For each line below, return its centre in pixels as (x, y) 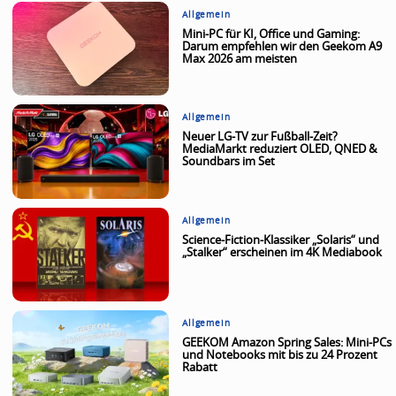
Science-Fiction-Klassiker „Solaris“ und (281, 240)
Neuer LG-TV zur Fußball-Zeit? (260, 138)
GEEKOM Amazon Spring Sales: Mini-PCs (287, 343)
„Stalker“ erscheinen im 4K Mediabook (282, 253)
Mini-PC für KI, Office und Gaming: (271, 35)
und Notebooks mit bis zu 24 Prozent (280, 355)
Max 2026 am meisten (240, 60)
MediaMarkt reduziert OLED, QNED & (280, 150)
